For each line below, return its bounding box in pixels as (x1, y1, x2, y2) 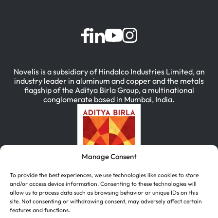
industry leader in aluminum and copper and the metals (14, 76, 204, 86)
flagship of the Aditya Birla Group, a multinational (24, 85, 194, 95)
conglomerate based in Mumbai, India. (43, 94, 175, 105)
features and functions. (10, 206, 70, 214)
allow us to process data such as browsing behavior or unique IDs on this (10, 189, 198, 196)
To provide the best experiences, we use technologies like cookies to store (10, 171, 199, 179)
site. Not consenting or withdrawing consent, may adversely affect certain (10, 198, 202, 205)
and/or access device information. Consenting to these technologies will (10, 180, 197, 187)
